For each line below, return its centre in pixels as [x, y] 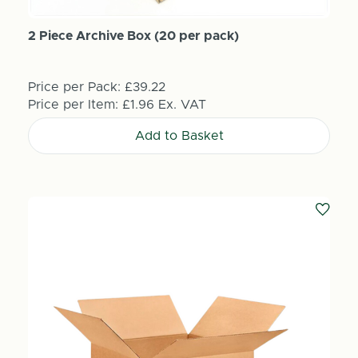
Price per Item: [75, 105]
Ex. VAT [182, 105]
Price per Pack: [74, 88]
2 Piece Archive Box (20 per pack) [133, 36]
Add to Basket [179, 136]
